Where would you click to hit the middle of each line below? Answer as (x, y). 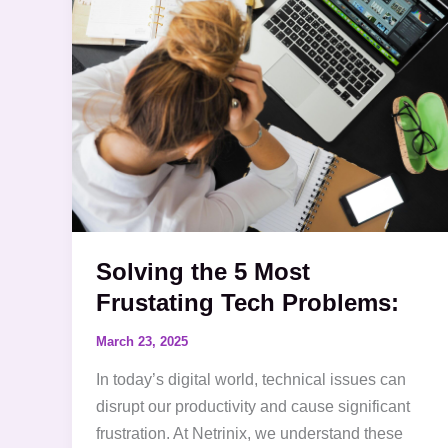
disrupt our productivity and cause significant (253, 407)
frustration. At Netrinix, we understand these (249, 434)
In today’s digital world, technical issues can (251, 380)
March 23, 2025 (142, 341)
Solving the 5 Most (203, 272)
